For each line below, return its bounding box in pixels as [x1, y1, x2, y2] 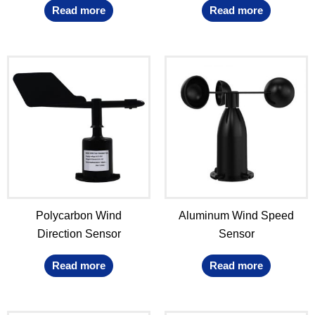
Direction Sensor [37, 228, 121, 240]
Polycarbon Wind [36, 210, 122, 222]
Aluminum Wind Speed [179, 210, 294, 222]
